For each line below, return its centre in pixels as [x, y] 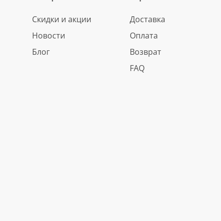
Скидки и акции [62, 19]
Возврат [146, 52]
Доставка [148, 19]
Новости [49, 36]
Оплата [144, 36]
